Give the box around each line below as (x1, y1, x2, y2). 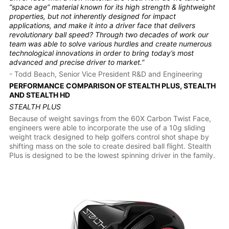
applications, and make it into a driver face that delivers (9, 21, 195, 30)
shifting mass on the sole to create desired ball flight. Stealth (9, 142, 211, 151)
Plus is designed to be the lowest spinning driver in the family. (9, 151, 215, 160)
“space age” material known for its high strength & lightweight (9, 3, 215, 12)
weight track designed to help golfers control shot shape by (9, 132, 209, 142)
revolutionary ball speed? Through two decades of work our (9, 30, 209, 39)
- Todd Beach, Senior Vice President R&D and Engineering (9, 70, 202, 79)
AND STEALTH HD (9, 90, 70, 100)
